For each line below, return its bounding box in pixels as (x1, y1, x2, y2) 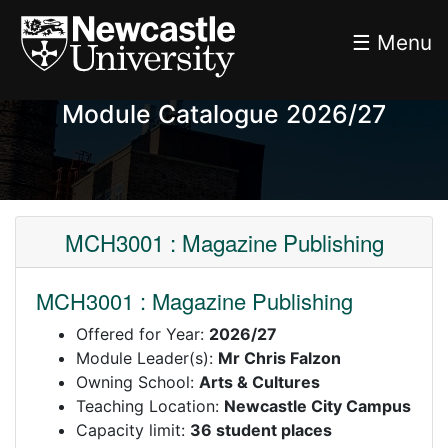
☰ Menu (351, 29, 432, 55)
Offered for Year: (76, 324, 209, 344)
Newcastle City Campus (224, 396, 411, 416)
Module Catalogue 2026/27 (62, 99, 386, 129)
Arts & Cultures (199, 372, 320, 392)
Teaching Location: (76, 396, 224, 416)
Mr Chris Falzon (218, 348, 341, 368)
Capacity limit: (76, 420, 190, 440)
